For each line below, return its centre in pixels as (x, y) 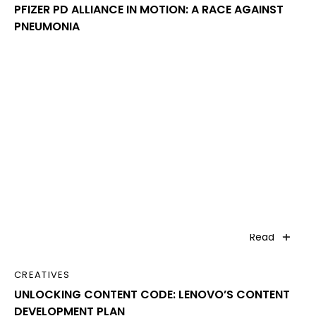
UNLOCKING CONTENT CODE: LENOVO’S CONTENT (152, 295)
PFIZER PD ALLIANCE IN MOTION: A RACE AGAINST (149, 10)
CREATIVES (42, 275)
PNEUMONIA (47, 27)
